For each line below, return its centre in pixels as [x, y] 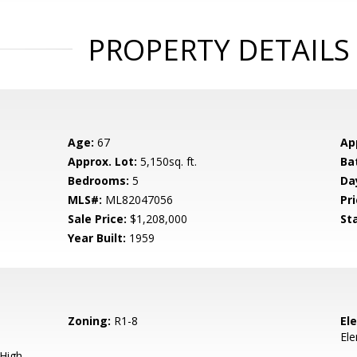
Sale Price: [98, 219]
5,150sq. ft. [167, 161]
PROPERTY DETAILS [218, 50]
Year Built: [97, 238]
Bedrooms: [99, 180]
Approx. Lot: [103, 161]
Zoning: [90, 321]
